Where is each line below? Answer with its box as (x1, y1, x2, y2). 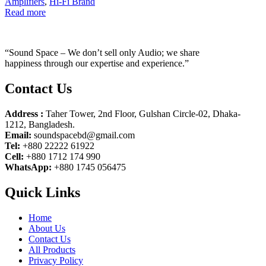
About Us (28, 223, 65, 234)
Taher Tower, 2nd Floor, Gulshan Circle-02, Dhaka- (43, 109, 240, 119)
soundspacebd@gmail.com (31, 130, 135, 141)
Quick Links (5, 185, 80, 201)
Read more (5, 7, 46, 18)
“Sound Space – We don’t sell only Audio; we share (5, 47, 199, 58)
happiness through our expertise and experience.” (5, 58, 189, 69)
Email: (5, 130, 31, 141)
